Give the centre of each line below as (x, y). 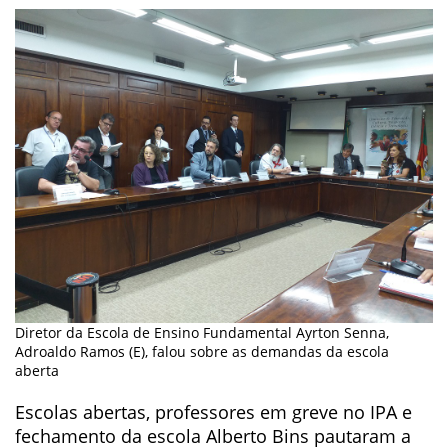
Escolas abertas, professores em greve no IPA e (213, 411)
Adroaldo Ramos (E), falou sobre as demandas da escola (202, 351)
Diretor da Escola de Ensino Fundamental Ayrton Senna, (202, 332)
